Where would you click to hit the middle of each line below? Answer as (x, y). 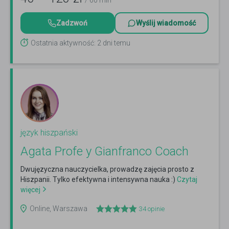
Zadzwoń (72, 23)
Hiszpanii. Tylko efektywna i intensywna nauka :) (98, 180)
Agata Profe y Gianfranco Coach (105, 152)
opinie (155, 209)
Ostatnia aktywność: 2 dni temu (81, 43)
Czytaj (186, 180)
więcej (30, 190)
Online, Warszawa (59, 209)
